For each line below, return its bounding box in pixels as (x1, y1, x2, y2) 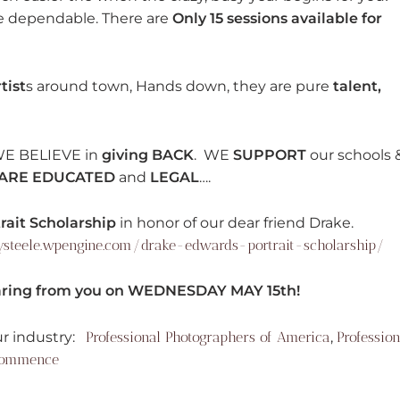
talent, (333, 78, 381, 96)
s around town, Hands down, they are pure (26, 78, 333, 96)
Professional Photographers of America (86, 328, 330, 346)
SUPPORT (229, 146, 306, 163)
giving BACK (102, 146, 194, 163)
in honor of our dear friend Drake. (116, 214, 357, 232)
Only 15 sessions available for (172, 9, 382, 27)
